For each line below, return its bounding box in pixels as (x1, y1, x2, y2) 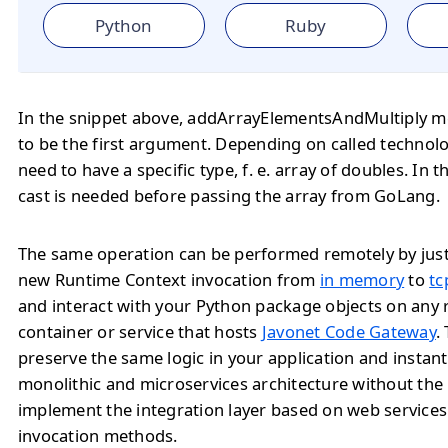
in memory (319, 268, 405, 291)
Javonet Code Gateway (261, 320, 436, 343)
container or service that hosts (18, 320, 262, 343)
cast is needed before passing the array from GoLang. (18, 184, 440, 207)
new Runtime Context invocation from (18, 268, 320, 291)
